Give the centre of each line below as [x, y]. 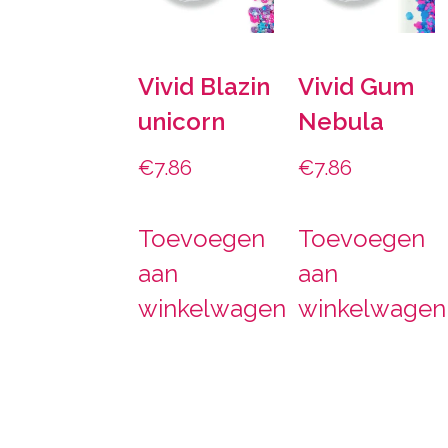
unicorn [181, 122]
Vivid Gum [356, 87]
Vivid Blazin [203, 87]
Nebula [341, 122]
